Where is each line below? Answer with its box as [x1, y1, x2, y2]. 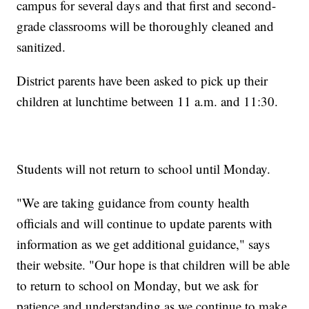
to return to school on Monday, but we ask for [17, 277, 259, 295]
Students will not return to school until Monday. [17, 160, 271, 178]
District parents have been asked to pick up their [17, 72, 268, 90]
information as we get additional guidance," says [17, 235, 270, 253]
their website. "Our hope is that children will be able [17, 256, 290, 274]
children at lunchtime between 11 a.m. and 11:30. [17, 92, 279, 110]
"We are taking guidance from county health [17, 194, 250, 212]
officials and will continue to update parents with [17, 215, 273, 232]
